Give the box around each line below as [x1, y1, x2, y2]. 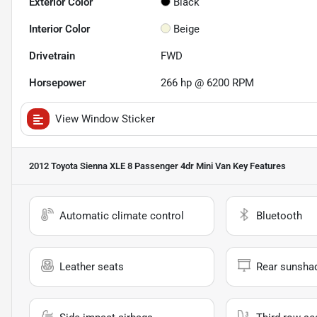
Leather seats [59, 260, 124, 274]
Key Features [231, 161, 286, 172]
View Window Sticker [55, 113, 155, 126]
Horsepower [29, 76, 86, 90]
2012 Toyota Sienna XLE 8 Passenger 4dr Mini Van [29, 161, 231, 172]
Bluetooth [255, 209, 302, 223]
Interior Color [29, 23, 90, 36]
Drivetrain [29, 50, 75, 63]
